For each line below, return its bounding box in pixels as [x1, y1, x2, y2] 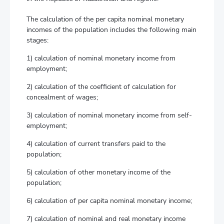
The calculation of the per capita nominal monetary [26, 14, 184, 24]
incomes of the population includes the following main [26, 25, 196, 34]
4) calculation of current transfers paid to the [26, 139, 165, 148]
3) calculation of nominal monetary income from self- [26, 110, 192, 120]
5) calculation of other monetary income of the [26, 167, 170, 177]
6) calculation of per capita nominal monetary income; [26, 196, 192, 205]
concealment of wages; [26, 92, 98, 102]
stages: [26, 35, 48, 45]
